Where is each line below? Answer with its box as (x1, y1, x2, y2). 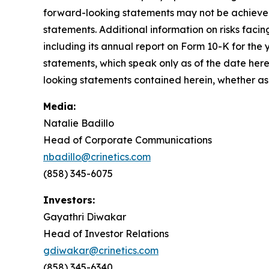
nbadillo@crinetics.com (43, 151, 151, 163)
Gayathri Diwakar (43, 211, 126, 223)
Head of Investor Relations (43, 228, 169, 240)
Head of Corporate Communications (43, 134, 212, 147)
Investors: (43, 194, 95, 207)
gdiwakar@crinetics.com (43, 244, 159, 257)
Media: (43, 100, 76, 113)
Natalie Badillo (43, 117, 114, 130)
